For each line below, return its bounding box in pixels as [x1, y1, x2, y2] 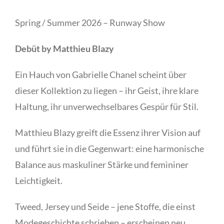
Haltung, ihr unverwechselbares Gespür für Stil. [15, 100, 198, 112]
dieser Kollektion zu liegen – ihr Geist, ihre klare [15, 84, 198, 96]
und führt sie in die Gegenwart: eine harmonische [15, 142, 204, 154]
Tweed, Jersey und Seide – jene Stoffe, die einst [15, 200, 195, 212]
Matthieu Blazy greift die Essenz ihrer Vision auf [15, 126, 200, 138]
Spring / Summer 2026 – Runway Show [15, 16, 165, 28]
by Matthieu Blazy [41, 42, 114, 54]
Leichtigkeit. [15, 174, 62, 186]
